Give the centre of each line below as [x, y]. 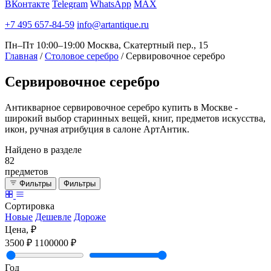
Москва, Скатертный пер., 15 [148, 45]
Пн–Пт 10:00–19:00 [45, 45]
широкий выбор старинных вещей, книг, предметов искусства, [135, 118]
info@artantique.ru [113, 24]
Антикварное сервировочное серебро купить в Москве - [121, 107]
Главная [21, 56]
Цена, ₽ [21, 229]
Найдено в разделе [43, 149]
